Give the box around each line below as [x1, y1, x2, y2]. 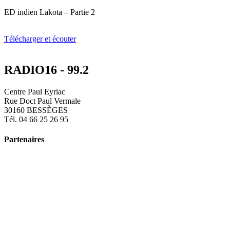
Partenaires [4, 135, 44, 144]
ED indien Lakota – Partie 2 [4, 7, 95, 16]
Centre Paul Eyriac [4, 87, 65, 96]
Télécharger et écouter [4, 34, 76, 43]
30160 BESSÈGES [4, 105, 68, 114]
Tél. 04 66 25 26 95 [4, 114, 68, 124]
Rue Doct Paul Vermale [4, 96, 81, 105]
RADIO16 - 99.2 [4, 63, 89, 76]
